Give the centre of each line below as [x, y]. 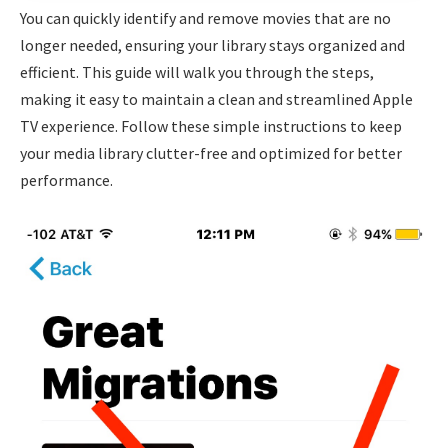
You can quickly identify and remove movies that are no [205, 17]
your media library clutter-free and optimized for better [211, 152]
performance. [66, 179]
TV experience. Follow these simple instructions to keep [211, 125]
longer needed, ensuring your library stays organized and [212, 44]
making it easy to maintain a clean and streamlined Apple [216, 98]
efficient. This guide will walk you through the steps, [197, 71]
